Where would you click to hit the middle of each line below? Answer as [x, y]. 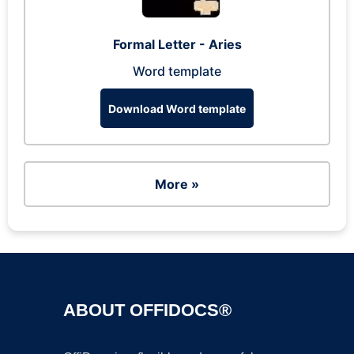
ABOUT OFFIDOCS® [147, 310]
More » [177, 184]
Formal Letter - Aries [177, 44]
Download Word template [177, 108]
